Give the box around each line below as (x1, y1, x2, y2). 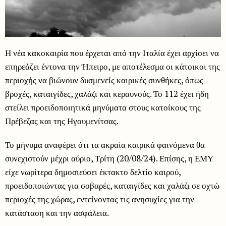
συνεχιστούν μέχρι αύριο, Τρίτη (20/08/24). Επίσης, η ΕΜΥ (5, 152, 213, 164)
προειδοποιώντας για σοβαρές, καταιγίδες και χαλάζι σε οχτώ (5, 179, 219, 191)
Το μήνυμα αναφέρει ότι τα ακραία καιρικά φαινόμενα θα (5, 138, 205, 150)
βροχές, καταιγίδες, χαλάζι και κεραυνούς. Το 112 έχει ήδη (5, 87, 209, 99)
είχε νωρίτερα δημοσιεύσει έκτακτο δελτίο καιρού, (5, 165, 181, 178)
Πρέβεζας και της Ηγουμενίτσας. (5, 115, 119, 127)
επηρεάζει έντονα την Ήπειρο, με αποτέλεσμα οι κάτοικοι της (5, 60, 220, 72)
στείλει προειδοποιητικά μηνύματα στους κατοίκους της (5, 101, 201, 113)
